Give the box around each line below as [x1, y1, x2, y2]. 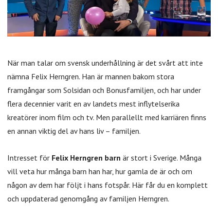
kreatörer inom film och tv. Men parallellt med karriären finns [7, 112, 206, 122]
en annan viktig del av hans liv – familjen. [7, 126, 141, 136]
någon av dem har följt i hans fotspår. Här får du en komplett [7, 180, 208, 190]
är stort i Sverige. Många [121, 153, 201, 163]
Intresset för [7, 153, 52, 163]
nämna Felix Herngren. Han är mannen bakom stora [7, 71, 174, 81]
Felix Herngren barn [52, 153, 121, 163]
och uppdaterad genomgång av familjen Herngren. [7, 194, 169, 204]
